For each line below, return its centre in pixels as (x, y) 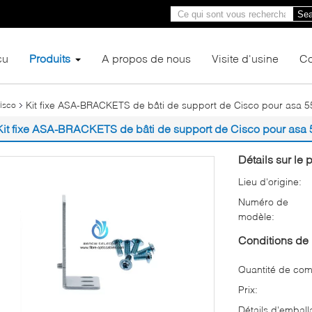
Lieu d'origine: (270, 181)
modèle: (256, 216)
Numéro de (263, 202)
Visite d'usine (245, 58)
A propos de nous (146, 58)
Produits (50, 58)
